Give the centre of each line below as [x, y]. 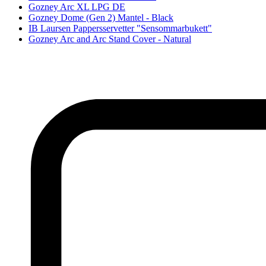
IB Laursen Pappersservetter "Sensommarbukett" [120, 28]
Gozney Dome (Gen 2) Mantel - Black [101, 18]
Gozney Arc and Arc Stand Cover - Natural [110, 39]
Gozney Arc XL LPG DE [77, 7]
